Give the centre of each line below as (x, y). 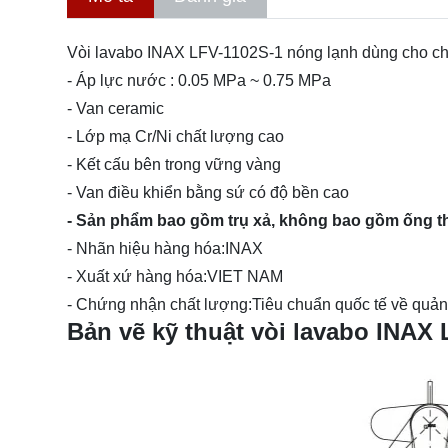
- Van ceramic (115, 109)
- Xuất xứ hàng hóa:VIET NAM (175, 277)
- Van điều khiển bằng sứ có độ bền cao (208, 193)
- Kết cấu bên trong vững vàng (174, 165)
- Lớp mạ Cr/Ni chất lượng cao (175, 137)
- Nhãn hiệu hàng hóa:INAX (165, 249)
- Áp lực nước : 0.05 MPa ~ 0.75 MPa (199, 81)
